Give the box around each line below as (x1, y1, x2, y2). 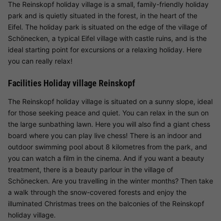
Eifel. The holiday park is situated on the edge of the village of (8, 22, 207, 31)
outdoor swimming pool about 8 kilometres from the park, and (8, 142, 207, 151)
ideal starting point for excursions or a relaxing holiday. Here (8, 45, 202, 54)
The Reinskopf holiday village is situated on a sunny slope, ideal (8, 97, 213, 106)
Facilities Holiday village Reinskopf (8, 77, 135, 88)
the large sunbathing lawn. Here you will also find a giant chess (8, 119, 210, 128)
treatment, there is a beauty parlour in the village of (8, 165, 173, 174)
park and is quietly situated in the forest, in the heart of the (8, 11, 197, 20)
